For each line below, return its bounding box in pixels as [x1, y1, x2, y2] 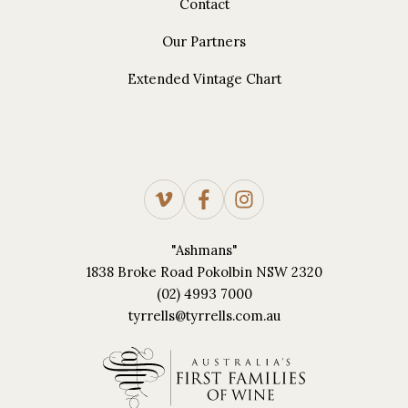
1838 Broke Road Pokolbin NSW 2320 [86, 263, 322, 281]
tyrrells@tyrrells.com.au [127, 307, 280, 325]
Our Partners [162, 33, 246, 51]
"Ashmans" [170, 241, 238, 260]
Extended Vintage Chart [127, 70, 281, 88]
